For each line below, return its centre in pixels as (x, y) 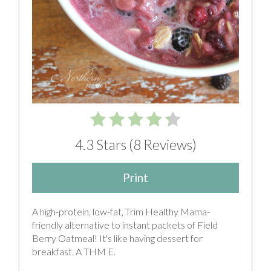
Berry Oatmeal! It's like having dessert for (117, 238)
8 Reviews (162, 145)
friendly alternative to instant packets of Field (125, 225)
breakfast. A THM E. (74, 252)
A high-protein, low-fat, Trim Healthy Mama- (121, 212)
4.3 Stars (100, 145)
